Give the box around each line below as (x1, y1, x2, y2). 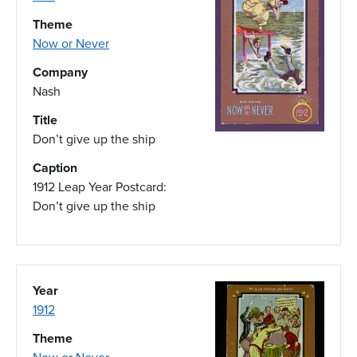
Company (33, 62, 88, 81)
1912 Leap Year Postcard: (33, 177, 167, 196)
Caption (33, 158, 77, 177)
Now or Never (33, 33, 109, 53)
